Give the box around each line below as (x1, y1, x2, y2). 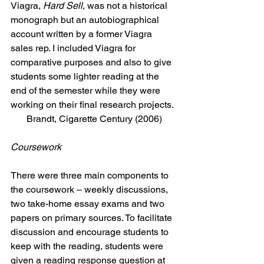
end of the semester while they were (11, 84, 163, 96)
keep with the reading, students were (11, 240, 166, 252)
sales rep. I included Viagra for (11, 42, 138, 54)
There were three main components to (11, 169, 171, 181)
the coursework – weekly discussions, (11, 183, 170, 195)
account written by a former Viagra (11, 28, 154, 39)
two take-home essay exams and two (11, 197, 167, 209)
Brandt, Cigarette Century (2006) (27, 113, 162, 124)
